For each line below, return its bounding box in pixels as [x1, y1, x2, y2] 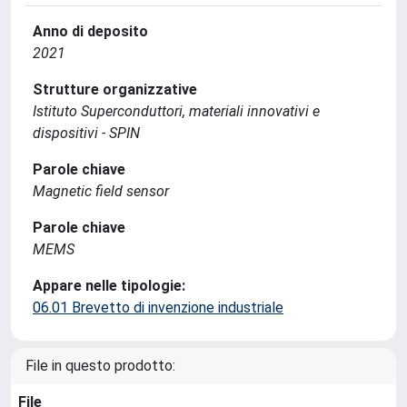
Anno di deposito [33, 23, 148, 40]
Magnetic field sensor [33, 183, 169, 200]
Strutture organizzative [33, 81, 197, 98]
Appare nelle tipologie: [33, 277, 185, 294]
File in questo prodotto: [25, 357, 175, 374]
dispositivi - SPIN [33, 124, 140, 142]
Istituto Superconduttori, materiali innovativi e [33, 103, 320, 120]
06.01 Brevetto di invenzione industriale [33, 299, 283, 316]
